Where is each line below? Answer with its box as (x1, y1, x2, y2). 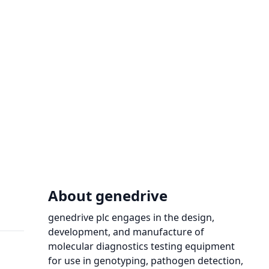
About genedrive (48, 186, 168, 205)
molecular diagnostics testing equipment (48, 240, 235, 253)
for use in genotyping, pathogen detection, (48, 254, 243, 267)
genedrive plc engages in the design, (48, 211, 214, 224)
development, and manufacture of (48, 225, 204, 238)
